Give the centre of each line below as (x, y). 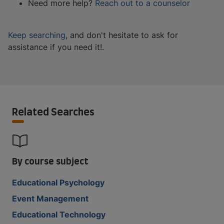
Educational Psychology (58, 182)
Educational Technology (59, 214)
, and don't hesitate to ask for (122, 35)
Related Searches (53, 111)
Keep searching (37, 35)
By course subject (50, 160)
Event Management (50, 198)
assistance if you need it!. (56, 47)
